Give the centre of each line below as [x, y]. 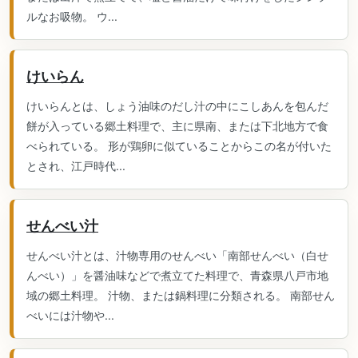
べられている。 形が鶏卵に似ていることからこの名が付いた [179, 146]
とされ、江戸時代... [76, 166]
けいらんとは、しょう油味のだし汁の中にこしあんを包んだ [177, 106]
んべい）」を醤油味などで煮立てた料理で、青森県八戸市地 [177, 275]
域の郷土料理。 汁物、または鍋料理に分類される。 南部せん [181, 295]
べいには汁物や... [70, 315]
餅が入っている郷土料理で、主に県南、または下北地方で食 [177, 126]
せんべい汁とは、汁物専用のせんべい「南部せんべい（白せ [177, 255]
